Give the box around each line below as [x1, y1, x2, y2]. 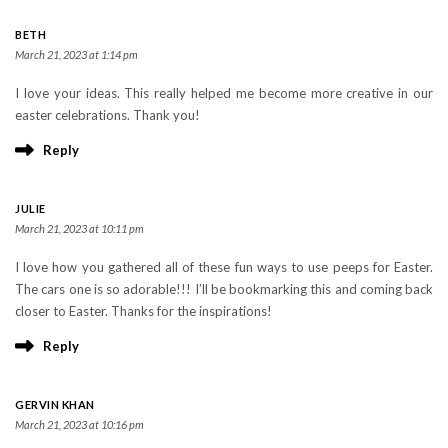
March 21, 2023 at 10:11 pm [15, 221, 144, 235]
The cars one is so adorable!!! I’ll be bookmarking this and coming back [15, 280, 433, 297]
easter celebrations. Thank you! [15, 106, 200, 123]
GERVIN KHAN [15, 397, 95, 411]
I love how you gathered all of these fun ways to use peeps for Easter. [15, 258, 433, 275]
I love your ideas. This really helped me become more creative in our [15, 84, 433, 101]
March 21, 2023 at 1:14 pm [15, 47, 138, 61]
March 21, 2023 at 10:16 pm [15, 417, 144, 431]
